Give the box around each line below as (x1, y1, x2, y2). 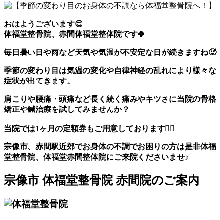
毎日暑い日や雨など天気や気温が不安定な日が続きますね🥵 (4, 48, 216, 57)
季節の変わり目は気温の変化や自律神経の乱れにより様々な (4, 66, 216, 75)
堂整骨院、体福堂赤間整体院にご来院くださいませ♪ (4, 153, 189, 162)
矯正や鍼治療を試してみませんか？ (4, 105, 130, 114)
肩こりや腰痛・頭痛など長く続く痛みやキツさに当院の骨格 (4, 95, 216, 104)
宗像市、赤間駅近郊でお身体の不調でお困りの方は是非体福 (4, 142, 216, 151)
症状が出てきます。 (4, 77, 75, 85)
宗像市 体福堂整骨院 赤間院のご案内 (4, 173, 199, 187)
